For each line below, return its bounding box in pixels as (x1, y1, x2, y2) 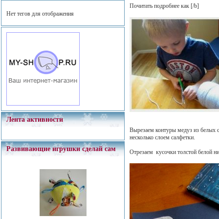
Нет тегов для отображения (6, 10, 74, 17)
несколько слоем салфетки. (129, 133, 195, 141)
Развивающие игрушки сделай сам (6, 145, 116, 153)
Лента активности (6, 116, 63, 123)
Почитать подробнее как (129, 2, 191, 9)
